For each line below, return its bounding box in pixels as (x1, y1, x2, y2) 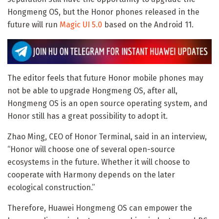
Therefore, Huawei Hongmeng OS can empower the (7, 203, 192, 213)
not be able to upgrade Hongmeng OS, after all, (7, 86, 177, 95)
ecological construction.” (7, 182, 95, 192)
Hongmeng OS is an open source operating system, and (7, 98, 208, 108)
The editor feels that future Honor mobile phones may (7, 73, 203, 83)
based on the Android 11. (102, 20, 194, 30)
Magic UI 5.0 (60, 20, 102, 30)
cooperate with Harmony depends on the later (7, 170, 175, 179)
